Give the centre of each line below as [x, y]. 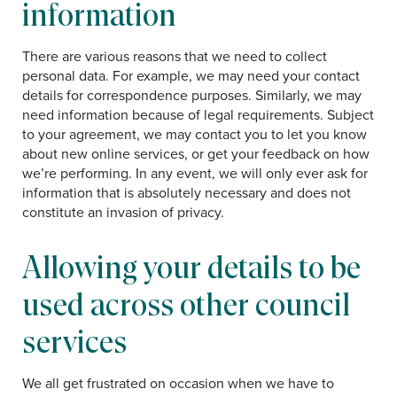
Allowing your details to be [191, 267]
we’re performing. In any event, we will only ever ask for [195, 173]
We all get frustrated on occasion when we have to [178, 383]
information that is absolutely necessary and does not [187, 192]
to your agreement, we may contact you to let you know [195, 134]
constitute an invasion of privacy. [123, 212]
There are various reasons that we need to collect [175, 56]
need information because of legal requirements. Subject [198, 114]
